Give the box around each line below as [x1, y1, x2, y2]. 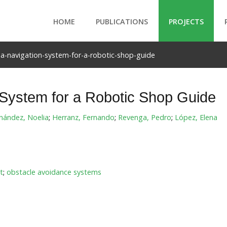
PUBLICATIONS [96, 17, 148, 26]
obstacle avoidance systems [6, 167, 101, 177]
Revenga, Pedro [118, 112, 171, 122]
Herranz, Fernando [52, 112, 115, 122]
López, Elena [174, 112, 217, 122]
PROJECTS [169, 17, 204, 26]
